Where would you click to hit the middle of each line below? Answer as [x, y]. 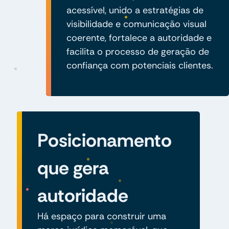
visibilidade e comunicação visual [136, 24]
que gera [73, 168]
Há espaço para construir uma [101, 216]
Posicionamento [104, 140]
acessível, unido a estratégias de [135, 10]
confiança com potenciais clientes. [140, 65]
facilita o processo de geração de [138, 51]
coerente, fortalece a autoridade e [139, 38]
